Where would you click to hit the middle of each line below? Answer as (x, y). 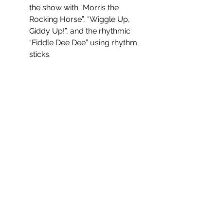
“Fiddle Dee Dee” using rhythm (84, 42)
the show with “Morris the (75, 7)
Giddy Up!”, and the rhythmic (81, 31)
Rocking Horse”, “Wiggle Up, (81, 19)
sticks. (41, 54)
